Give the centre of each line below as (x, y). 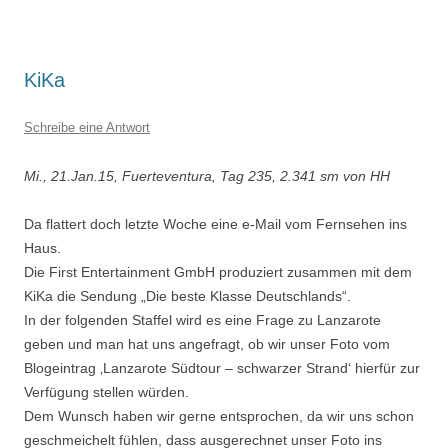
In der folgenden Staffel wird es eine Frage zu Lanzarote (202, 320)
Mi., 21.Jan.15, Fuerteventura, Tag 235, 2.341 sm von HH (207, 176)
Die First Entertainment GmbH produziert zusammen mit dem (218, 272)
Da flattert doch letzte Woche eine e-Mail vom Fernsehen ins (215, 224)
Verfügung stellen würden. (106, 392)
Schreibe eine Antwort (87, 127)
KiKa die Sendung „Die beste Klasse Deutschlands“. (187, 296)
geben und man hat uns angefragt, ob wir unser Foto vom (207, 344)
